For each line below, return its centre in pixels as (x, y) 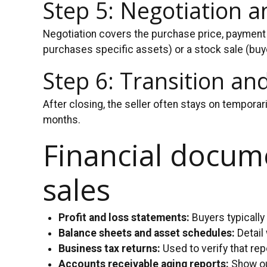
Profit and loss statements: (124, 217)
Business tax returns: (110, 248)
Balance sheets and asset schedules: (147, 233)
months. (62, 119)
